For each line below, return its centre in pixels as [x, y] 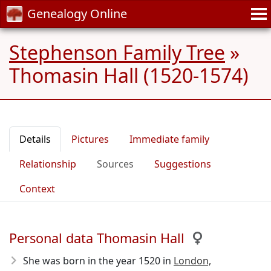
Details [35, 139]
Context [37, 189]
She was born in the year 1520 [92, 261]
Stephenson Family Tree [117, 52]
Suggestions [183, 164]
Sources [115, 164]
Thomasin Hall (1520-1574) [129, 75]
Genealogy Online [77, 14]
